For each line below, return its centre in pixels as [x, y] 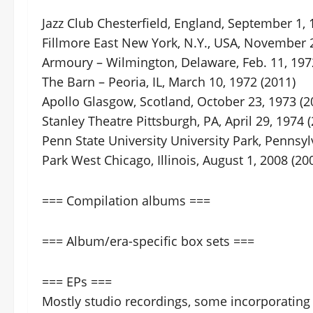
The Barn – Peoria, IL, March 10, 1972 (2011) [169, 82]
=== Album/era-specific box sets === [148, 241]
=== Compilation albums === [126, 201]
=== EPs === [77, 282]
